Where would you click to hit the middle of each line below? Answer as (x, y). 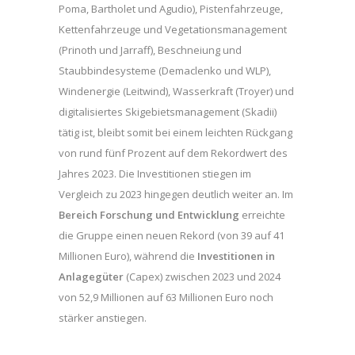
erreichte (262, 214)
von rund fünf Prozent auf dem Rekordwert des (173, 153)
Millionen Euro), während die (128, 256)
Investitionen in (236, 256)
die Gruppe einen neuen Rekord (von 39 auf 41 (172, 235)
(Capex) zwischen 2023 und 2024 (202, 276)
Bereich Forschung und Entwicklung (149, 214)
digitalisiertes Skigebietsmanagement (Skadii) (168, 111)
